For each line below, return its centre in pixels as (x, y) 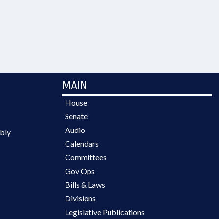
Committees (86, 157)
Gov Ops (80, 171)
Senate (76, 116)
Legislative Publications (105, 212)
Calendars (82, 143)
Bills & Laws (85, 185)
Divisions (80, 198)
